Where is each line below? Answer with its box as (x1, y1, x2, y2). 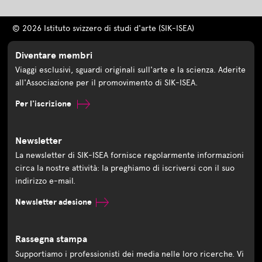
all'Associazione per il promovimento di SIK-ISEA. (15, 78, 198, 88)
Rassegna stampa (15, 233, 88, 246)
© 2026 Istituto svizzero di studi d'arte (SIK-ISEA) (12, 23, 194, 34)
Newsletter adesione (15, 197, 92, 208)
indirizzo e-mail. (15, 176, 76, 187)
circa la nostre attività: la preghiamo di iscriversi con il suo (15, 163, 235, 174)
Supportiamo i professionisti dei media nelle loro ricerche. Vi (15, 249, 244, 259)
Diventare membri (15, 50, 93, 62)
